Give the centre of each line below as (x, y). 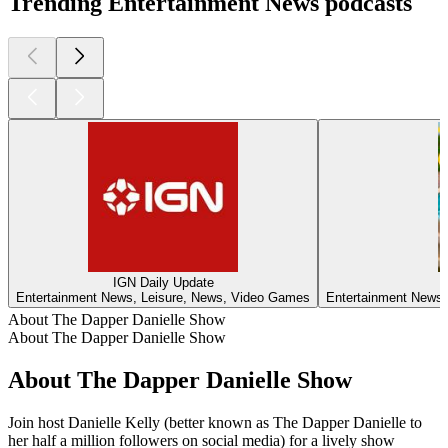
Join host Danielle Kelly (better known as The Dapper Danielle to (215, 422)
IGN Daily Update (163, 283)
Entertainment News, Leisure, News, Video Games (163, 298)
